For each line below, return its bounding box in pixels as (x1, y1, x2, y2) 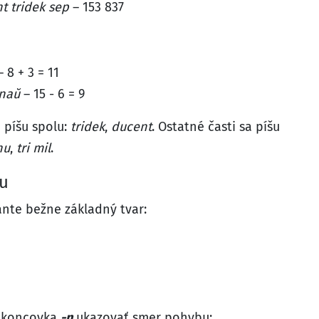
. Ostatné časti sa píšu (152, 119, 280, 135)
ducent (111, 119, 152, 135)
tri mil (16, 140, 51, 156)
